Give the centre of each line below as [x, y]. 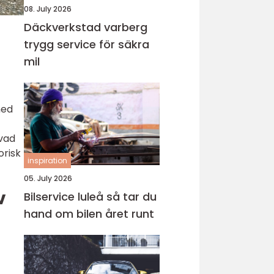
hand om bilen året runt [89, 214]
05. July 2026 [48, 178]
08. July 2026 [48, 9]
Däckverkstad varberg [86, 27]
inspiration [47, 161]
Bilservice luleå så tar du [65, 197]
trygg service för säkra [87, 44]
